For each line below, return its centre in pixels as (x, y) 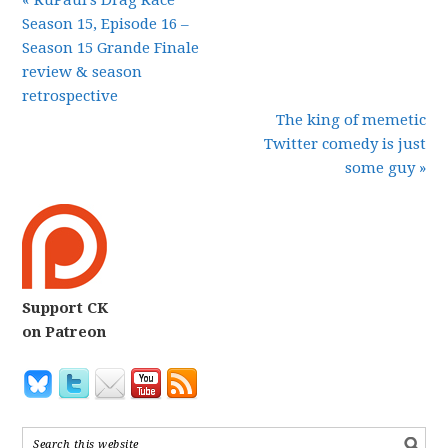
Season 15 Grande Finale (111, 48)
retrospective (70, 96)
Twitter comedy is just (344, 144)
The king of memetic (350, 120)
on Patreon (64, 332)
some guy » (385, 168)
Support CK (65, 308)
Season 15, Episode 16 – (106, 24)
